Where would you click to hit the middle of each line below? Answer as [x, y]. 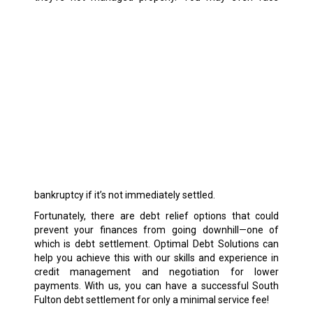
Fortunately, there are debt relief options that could [156, 216]
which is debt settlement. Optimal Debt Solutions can [156, 243]
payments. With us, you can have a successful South [156, 285]
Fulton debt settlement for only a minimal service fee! [151, 299]
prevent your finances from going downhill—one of [156, 230]
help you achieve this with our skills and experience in [156, 257]
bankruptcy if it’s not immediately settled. [124, 195]
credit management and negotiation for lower [156, 271]
